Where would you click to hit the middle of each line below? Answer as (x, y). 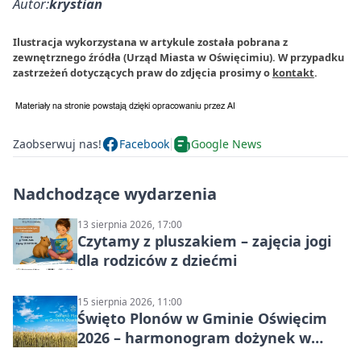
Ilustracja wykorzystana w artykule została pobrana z (150, 41)
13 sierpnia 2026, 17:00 (130, 224)
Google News (226, 144)
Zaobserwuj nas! (57, 144)
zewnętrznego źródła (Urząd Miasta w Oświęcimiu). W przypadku (178, 57)
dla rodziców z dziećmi (157, 260)
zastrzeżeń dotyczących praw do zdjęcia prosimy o (143, 72)
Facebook (144, 144)
